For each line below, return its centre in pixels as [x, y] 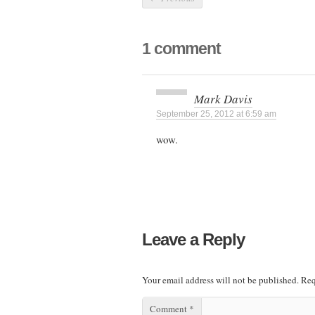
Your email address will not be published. [220, 279]
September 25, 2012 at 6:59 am [216, 114]
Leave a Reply [193, 239]
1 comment [181, 49]
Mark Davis [223, 99]
